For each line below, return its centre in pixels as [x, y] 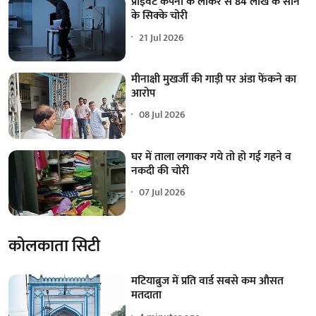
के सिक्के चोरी [160, 16]
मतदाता [147, 296]
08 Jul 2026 [163, 115]
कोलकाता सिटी [54, 247]
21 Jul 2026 [162, 37]
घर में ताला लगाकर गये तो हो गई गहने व [212, 157]
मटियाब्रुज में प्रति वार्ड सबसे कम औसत [208, 281]
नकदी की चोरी [160, 171]
